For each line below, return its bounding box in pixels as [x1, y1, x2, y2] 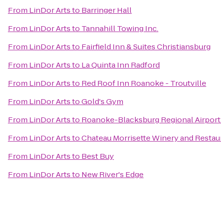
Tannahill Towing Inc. [81, 23, 158, 34]
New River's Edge [81, 169, 144, 180]
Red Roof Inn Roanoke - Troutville [81, 78, 206, 88]
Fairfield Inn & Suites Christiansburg [81, 41, 211, 52]
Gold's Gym [81, 96, 123, 107]
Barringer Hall [81, 5, 132, 15]
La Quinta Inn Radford [81, 60, 160, 70]
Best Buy [81, 151, 114, 161]
